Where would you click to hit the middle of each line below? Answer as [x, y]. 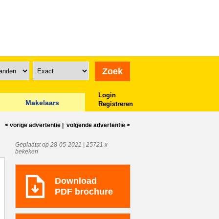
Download [76, 181]
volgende [79, 125]
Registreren [116, 104]
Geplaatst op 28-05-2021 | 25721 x [61, 145]
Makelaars [42, 103]
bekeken [26, 152]
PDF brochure [84, 192]
